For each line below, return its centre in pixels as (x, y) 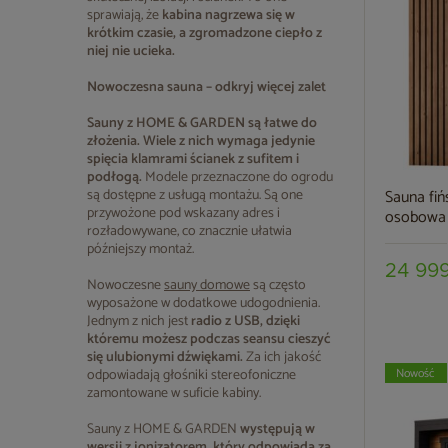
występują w (277, 429)
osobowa (415, 217)
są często (278, 285)
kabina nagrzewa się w (228, 15)
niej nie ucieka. (131, 51)
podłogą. (114, 177)
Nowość (415, 373)
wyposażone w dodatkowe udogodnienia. (203, 303)
